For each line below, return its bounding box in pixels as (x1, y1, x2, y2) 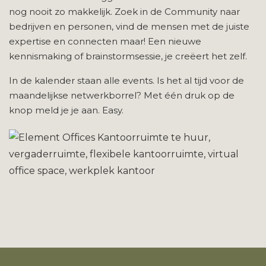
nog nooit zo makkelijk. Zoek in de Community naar (9, 5, 240, 17)
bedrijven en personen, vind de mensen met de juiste (9, 20, 249, 32)
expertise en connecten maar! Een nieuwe (9, 35, 201, 47)
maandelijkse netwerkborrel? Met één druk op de (9, 89, 235, 101)
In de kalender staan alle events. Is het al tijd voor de (9, 74, 244, 86)
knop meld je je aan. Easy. (9, 104, 123, 116)
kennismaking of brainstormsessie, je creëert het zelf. (9, 50, 247, 62)
